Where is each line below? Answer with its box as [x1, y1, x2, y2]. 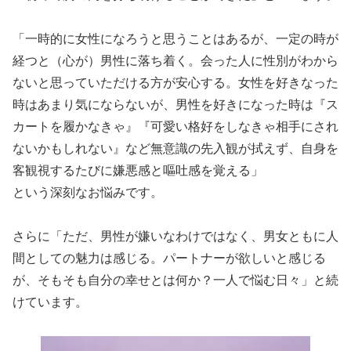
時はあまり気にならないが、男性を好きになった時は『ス [13, 98, 338, 112]
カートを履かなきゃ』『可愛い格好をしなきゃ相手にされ [13, 120, 338, 134]
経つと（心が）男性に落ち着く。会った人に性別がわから [13, 54, 338, 68]
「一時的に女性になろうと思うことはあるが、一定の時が [13, 32, 338, 46]
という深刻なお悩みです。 [13, 186, 163, 200]
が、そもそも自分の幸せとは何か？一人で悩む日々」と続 [13, 273, 338, 288]
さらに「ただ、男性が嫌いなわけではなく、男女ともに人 [13, 230, 338, 244]
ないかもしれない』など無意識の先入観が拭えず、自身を [13, 142, 338, 156]
